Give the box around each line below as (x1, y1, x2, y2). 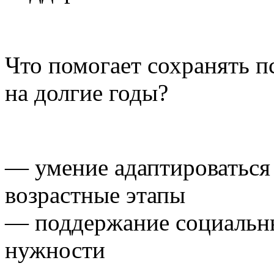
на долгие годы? (5, 79, 168, 106)
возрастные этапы (5, 181, 185, 208)
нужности (5, 236, 105, 263)
